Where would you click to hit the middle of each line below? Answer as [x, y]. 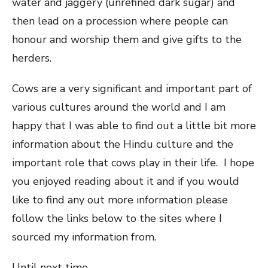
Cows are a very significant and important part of [132, 88]
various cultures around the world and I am [119, 107]
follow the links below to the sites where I [117, 218]
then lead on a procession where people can [120, 21]
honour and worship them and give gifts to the [127, 39]
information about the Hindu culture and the [123, 144]
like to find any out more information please [120, 200]
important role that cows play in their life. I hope [133, 162]
